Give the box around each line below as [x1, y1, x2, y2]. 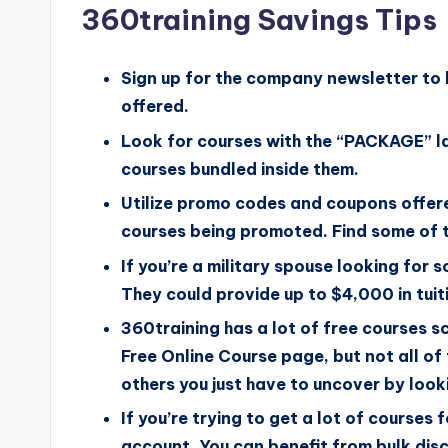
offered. [121, 96, 189, 117]
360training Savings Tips [81, 2, 437, 38]
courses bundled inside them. [121, 158, 359, 179]
